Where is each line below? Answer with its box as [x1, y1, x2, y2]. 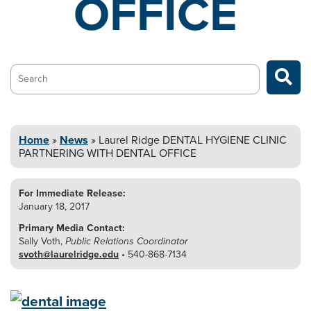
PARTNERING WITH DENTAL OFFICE [19, 144, 196, 161]
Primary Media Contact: [19, 220, 125, 235]
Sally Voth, [19, 233, 65, 249]
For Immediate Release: [19, 185, 126, 201]
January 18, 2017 [19, 199, 90, 214]
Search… [10, 59, 67, 81]
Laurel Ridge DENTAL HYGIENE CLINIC [96, 131, 287, 148]
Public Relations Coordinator [65, 233, 188, 249]
